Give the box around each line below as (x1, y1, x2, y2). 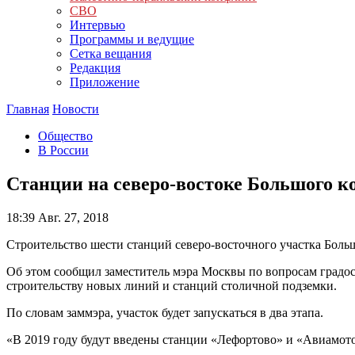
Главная (6, 102, 49, 116)
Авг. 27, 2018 (35, 210, 109, 224)
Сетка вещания (70, 47, 151, 60)
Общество (38, 129, 93, 143)
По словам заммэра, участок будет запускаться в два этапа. (6, 305, 323, 319)
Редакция (70, 61, 120, 74)
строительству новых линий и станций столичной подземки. (6, 278, 337, 292)
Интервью (70, 18, 125, 32)
